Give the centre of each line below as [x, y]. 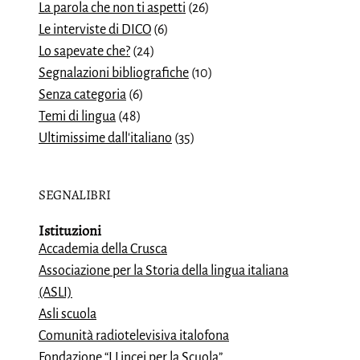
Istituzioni [70, 231]
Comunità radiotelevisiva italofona [134, 336]
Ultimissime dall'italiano [105, 138]
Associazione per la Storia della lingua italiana [164, 271]
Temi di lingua [77, 117]
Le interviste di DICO [95, 30]
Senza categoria [82, 95]
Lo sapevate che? [84, 51]
